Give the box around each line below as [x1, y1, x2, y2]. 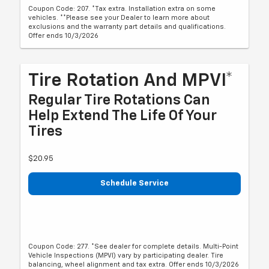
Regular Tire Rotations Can [28, 93, 211, 108]
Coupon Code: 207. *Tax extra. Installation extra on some [28, 5, 216, 13]
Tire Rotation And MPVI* [28, 72, 234, 91]
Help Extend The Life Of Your [28, 109, 217, 124]
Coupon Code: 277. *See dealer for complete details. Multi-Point [28, 243, 239, 250]
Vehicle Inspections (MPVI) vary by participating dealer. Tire [28, 252, 224, 259]
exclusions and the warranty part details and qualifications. [28, 23, 226, 31]
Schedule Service [100, 180, 169, 188]
